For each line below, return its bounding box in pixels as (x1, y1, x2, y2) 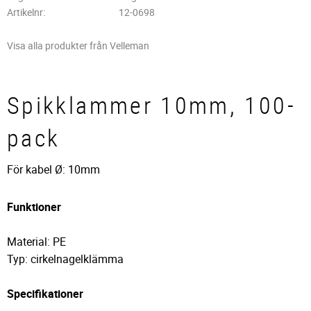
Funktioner (7, 199, 61, 215)
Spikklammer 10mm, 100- (7, 90, 296, 121)
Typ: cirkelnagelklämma (7, 251, 124, 267)
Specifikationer (7, 286, 83, 302)
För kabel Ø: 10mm (7, 161, 100, 177)
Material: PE (7, 234, 66, 250)
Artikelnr (7, 6, 43, 19)
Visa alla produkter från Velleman (7, 39, 149, 53)
